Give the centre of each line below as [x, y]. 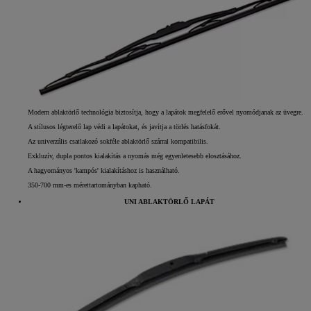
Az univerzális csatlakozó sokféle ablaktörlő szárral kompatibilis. [118, 142]
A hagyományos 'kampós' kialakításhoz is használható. [104, 171]
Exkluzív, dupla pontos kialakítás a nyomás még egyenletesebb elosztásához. [135, 156]
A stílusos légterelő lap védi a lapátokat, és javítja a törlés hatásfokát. [124, 127]
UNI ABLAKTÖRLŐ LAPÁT [169, 202]
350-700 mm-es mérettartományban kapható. [90, 185]
